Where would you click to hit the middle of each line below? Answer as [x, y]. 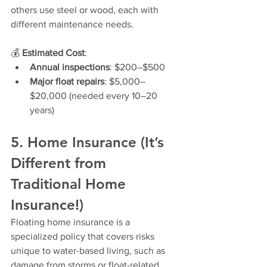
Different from [60, 163]
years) [42, 110]
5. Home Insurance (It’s [89, 142]
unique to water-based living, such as [89, 251]
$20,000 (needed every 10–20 [95, 96]
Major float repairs [67, 82]
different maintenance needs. [72, 24]
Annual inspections [70, 67]
